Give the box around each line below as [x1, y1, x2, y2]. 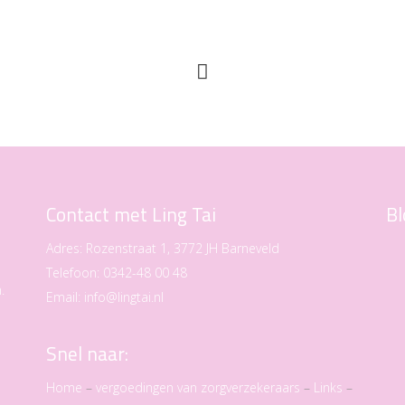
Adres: [45, 240, 86, 258]
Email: [45, 288, 80, 306]
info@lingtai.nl [83, 288, 164, 306]
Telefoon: [45, 264, 103, 282]
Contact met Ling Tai [45, 200, 216, 230]
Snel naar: [45, 339, 128, 369]
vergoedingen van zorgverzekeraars [95, 379, 300, 397]
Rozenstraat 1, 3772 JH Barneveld [85, 240, 279, 258]
